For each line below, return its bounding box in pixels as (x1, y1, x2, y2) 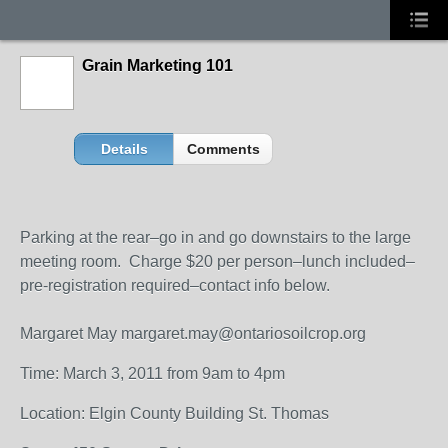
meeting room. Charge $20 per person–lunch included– (20, 253, 415, 270)
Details (100, 141, 148, 157)
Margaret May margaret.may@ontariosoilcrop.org (20, 325, 366, 342)
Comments (186, 141, 260, 157)
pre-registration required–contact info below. (20, 277, 330, 294)
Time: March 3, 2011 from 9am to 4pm (20, 365, 285, 382)
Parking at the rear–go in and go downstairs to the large (20, 229, 411, 246)
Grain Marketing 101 (82, 57, 233, 74)
